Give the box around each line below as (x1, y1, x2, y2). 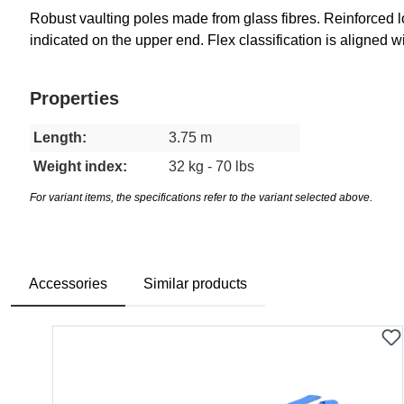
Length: (33, 130, 87, 146)
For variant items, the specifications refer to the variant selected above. (30, 191, 372, 205)
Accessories (29, 276, 107, 292)
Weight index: (33, 159, 127, 175)
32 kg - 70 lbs (169, 159, 254, 175)
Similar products (143, 276, 247, 292)
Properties (30, 88, 119, 109)
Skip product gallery (51, 327, 179, 344)
